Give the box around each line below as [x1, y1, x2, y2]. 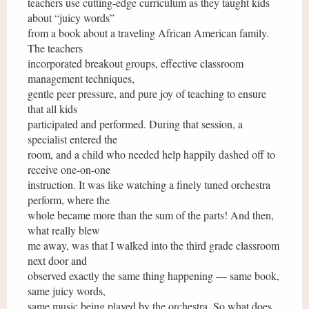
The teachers [28, 41, 83, 55]
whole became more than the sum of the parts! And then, [28, 208, 274, 222]
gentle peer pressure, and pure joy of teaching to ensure [28, 86, 266, 101]
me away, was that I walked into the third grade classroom [28, 238, 279, 252]
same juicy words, [28, 283, 106, 298]
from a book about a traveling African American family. [28, 26, 269, 40]
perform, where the [28, 192, 110, 207]
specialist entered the [28, 132, 117, 146]
